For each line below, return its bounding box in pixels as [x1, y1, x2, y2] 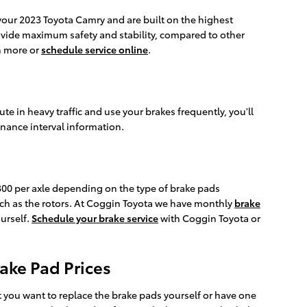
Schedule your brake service [32, 211, 158, 225]
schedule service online [41, 42, 148, 57]
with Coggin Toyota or [158, 211, 260, 225]
